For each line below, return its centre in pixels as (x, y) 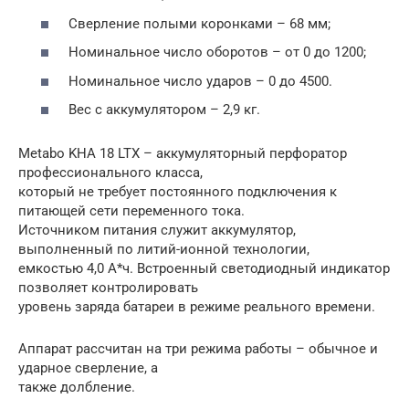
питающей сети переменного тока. (131, 211)
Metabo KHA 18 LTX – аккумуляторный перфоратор (183, 153)
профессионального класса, (110, 173)
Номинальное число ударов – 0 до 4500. (200, 81)
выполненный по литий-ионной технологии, (164, 249)
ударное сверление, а (88, 368)
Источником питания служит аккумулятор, (157, 230)
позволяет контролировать (108, 288)
